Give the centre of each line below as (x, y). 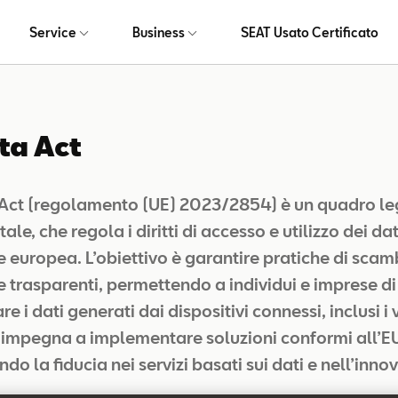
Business (158, 32)
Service (52, 32)
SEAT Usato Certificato (309, 32)
